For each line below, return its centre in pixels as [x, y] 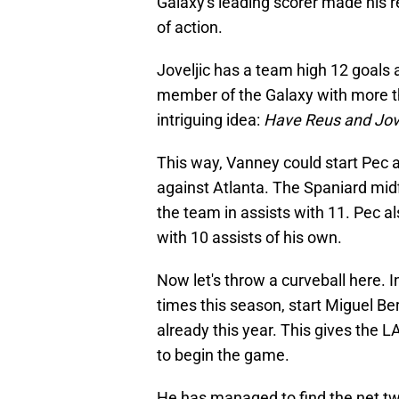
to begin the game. [223, 354]
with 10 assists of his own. [249, 237]
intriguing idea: [210, 119]
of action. [190, 27]
